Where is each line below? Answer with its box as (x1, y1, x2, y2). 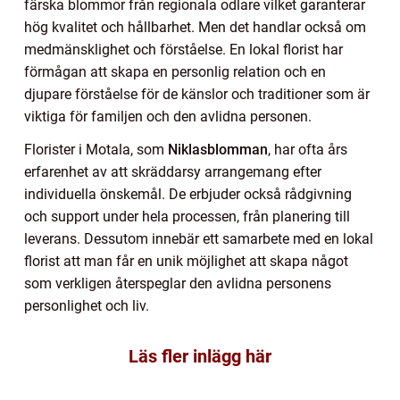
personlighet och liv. (24, 297, 149, 315)
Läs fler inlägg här (129, 346, 271, 368)
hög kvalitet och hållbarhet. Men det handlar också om (24, 19, 366, 37)
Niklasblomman (168, 141, 268, 159)
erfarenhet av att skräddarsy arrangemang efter (24, 163, 321, 181)
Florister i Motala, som (24, 141, 168, 159)
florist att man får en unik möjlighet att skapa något (24, 253, 348, 271)
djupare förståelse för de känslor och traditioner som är (24, 86, 370, 104)
